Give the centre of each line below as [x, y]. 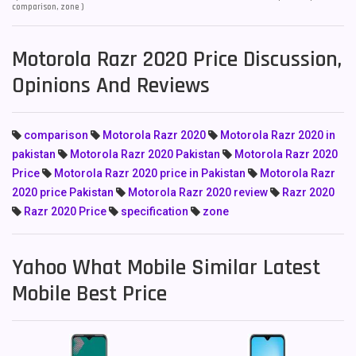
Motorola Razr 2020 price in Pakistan [150, 173]
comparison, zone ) [48, 7]
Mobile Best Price [89, 294]
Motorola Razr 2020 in [278, 135]
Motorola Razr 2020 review [198, 192]
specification [155, 211]
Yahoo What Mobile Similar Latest [166, 268]
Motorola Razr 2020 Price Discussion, [177, 60]
